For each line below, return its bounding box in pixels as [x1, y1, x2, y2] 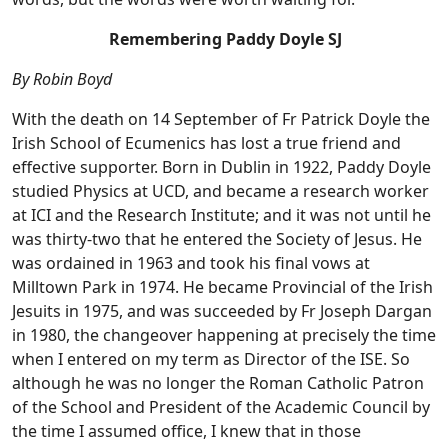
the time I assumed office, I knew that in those [12, 420, 361, 443]
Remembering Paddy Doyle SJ [108, 28, 342, 51]
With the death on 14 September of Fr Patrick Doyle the [12, 108, 430, 131]
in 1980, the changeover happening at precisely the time [12, 324, 436, 347]
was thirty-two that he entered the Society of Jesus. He [12, 228, 422, 251]
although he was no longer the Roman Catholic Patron [12, 372, 424, 395]
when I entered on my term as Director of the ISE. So [12, 348, 410, 371]
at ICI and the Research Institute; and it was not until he [12, 204, 431, 227]
